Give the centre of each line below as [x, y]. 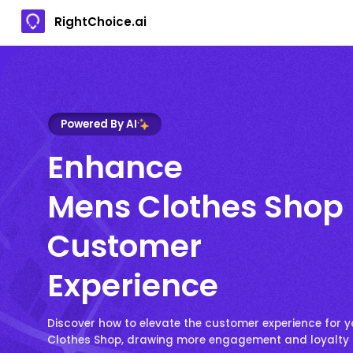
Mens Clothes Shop [195, 206]
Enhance [115, 167]
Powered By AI [99, 124]
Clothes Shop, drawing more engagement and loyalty [198, 340]
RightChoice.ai [100, 21]
